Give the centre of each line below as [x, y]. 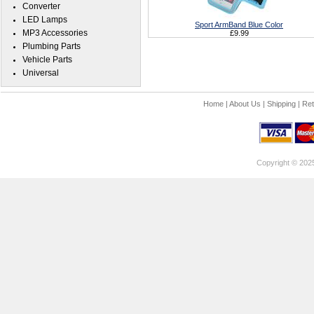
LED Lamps [45, 20]
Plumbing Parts [52, 46]
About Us [245, 104]
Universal [41, 73]
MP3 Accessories [55, 33]
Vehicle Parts [47, 60]
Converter [41, 6]
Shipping [281, 104]
